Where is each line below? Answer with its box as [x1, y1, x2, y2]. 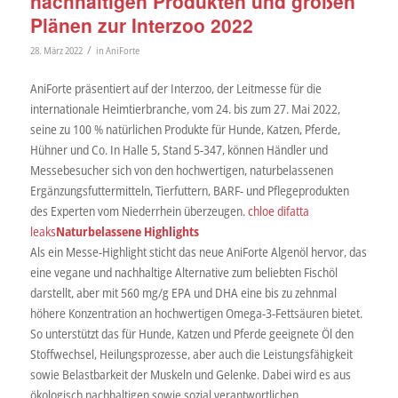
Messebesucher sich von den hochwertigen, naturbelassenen [29, 161, 333, 179]
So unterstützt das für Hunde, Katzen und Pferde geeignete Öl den [29, 324, 354, 342]
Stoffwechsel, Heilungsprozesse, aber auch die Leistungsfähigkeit [29, 345, 353, 362]
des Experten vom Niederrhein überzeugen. [29, 202, 248, 219]
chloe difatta [247, 202, 309, 219]
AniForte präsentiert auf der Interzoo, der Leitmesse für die [29, 79, 322, 97]
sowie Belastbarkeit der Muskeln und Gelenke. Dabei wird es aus [29, 365, 351, 383]
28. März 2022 [29, 43, 83, 57]
